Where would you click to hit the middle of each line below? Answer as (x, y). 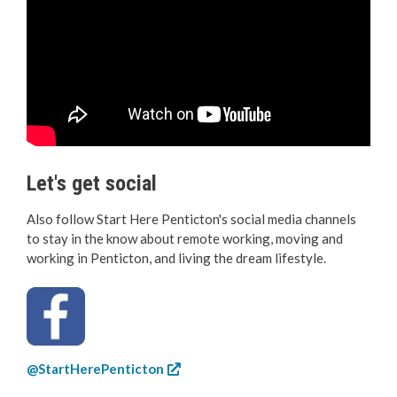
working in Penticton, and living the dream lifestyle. (176, 257)
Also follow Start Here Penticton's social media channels (191, 218)
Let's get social (92, 183)
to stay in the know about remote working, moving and (185, 238)
